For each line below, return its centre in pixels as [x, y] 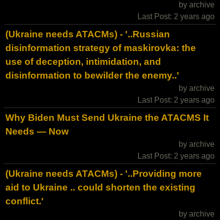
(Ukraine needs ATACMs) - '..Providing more [104, 174]
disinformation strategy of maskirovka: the [101, 48]
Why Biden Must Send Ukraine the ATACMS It [107, 118]
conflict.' [25, 201]
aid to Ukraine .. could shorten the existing [100, 187]
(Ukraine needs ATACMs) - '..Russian [88, 34]
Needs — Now [37, 131]
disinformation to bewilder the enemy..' [92, 75]
